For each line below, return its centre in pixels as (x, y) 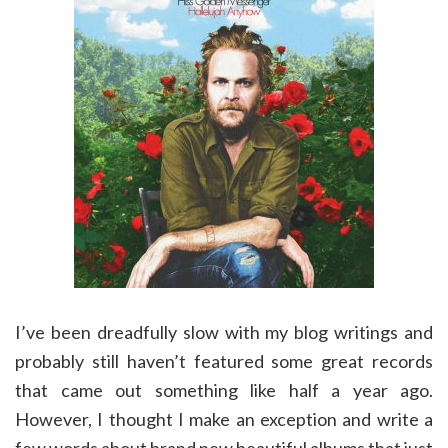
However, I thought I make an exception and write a (224, 419)
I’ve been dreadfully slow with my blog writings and (224, 332)
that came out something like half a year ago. (224, 390)
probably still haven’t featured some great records (224, 361)
